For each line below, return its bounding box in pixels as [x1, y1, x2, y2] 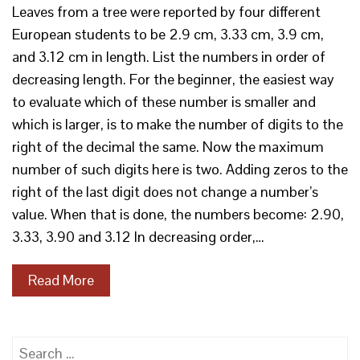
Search [11, 337, 55, 356]
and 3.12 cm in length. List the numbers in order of [12, 47, 325, 66]
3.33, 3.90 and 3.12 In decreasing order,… [12, 227, 264, 246]
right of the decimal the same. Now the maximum [12, 137, 324, 156]
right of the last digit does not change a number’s [12, 182, 318, 201]
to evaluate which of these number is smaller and [12, 92, 316, 111]
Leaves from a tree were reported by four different [12, 2, 321, 21]
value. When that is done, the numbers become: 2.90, [12, 205, 344, 223]
